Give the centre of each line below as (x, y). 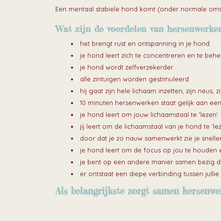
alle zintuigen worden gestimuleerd (134, 79)
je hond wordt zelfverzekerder (127, 67)
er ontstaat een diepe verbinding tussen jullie (149, 174)
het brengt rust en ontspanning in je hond (145, 44)
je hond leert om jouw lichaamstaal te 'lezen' (149, 115)
